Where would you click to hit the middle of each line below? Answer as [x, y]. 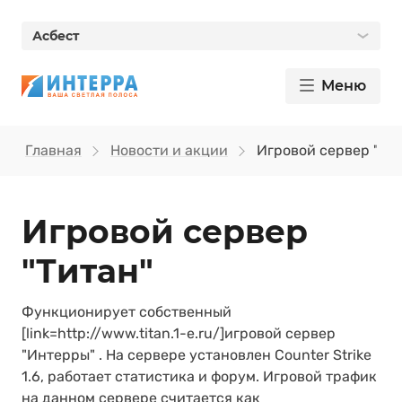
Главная [53, 150]
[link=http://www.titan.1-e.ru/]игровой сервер [179, 333]
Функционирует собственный [127, 312]
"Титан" [87, 271]
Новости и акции [169, 150]
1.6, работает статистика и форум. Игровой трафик [199, 376]
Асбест [56, 36]
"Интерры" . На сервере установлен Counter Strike [197, 355]
